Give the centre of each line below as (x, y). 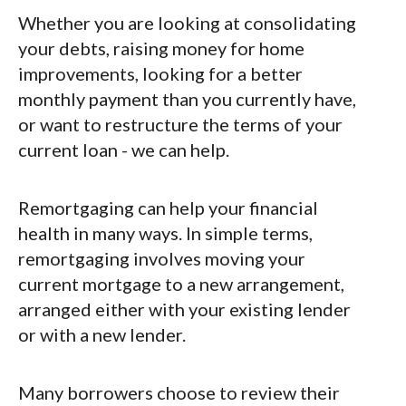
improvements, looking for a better (160, 74)
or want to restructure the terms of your (180, 125)
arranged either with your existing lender (184, 309)
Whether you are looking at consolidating (187, 23)
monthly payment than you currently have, (187, 99)
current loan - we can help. (124, 150)
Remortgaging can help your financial (168, 208)
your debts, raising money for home (161, 48)
